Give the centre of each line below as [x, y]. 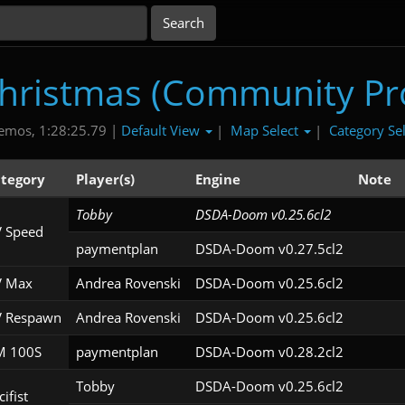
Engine [217, 179]
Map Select [266, 130]
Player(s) [105, 179]
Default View [162, 130]
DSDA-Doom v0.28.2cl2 [269, 352]
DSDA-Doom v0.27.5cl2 [269, 249]
